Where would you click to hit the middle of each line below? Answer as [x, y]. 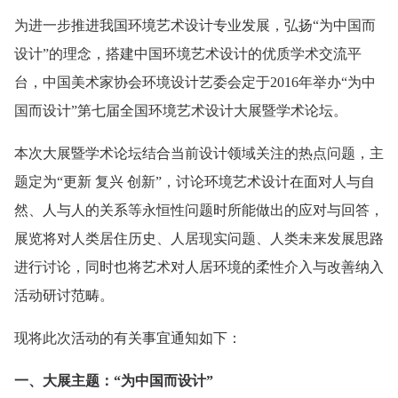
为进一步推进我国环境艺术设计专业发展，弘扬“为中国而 [195, 26]
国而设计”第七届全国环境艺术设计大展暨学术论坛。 [181, 111]
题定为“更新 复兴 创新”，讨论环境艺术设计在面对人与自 [195, 182]
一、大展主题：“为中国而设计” [114, 381]
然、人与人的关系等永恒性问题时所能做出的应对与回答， [199, 211]
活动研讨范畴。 [64, 296]
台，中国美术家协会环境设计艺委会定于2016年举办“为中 [195, 83]
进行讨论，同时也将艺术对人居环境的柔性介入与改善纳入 [199, 267]
